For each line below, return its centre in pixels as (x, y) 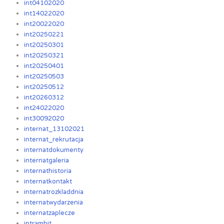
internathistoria (48, 171)
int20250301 (44, 45)
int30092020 (44, 119)
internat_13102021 (54, 129)
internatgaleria (47, 161)
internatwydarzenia (54, 203)
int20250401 (44, 66)
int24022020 (44, 108)
